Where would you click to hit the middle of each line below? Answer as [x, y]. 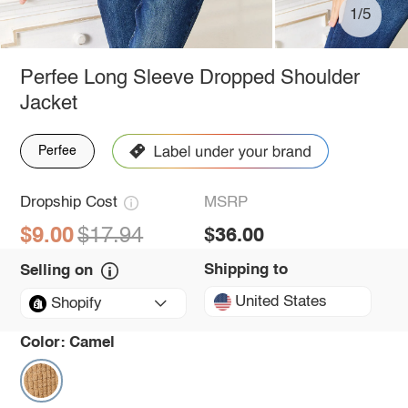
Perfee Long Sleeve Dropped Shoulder [189, 78]
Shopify [76, 303]
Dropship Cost [68, 203]
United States [281, 301]
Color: [42, 342]
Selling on [56, 270]
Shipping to [246, 270]
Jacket [48, 103]
